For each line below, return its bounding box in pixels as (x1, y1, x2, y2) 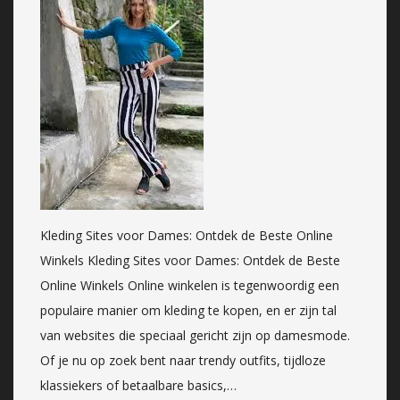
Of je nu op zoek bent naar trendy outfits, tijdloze (40, 351, 326, 369)
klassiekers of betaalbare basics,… (40, 376, 237, 394)
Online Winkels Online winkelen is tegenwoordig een (40, 276, 339, 294)
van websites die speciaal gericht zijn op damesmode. (40, 326, 350, 344)
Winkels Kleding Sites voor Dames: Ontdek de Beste (40, 251, 340, 269)
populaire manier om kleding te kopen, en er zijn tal (40, 301, 337, 319)
